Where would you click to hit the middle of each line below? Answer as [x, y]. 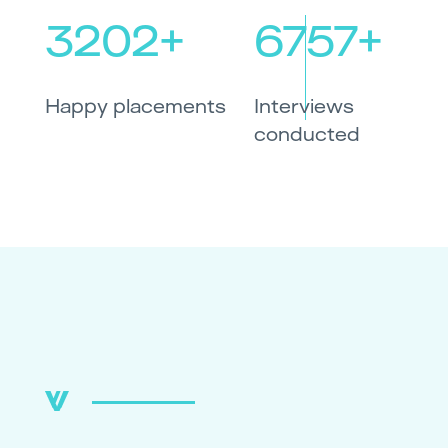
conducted [307, 133]
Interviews [304, 105]
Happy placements [136, 105]
